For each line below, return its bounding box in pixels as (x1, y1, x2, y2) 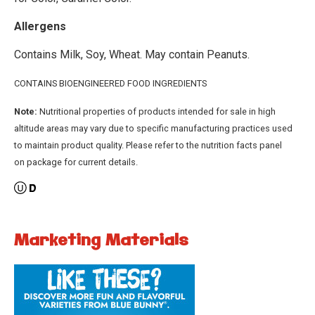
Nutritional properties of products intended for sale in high (37, 106, 276, 117)
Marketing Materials (14, 230, 188, 252)
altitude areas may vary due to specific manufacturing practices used (14, 123, 292, 134)
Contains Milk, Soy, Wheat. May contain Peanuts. (14, 48, 250, 62)
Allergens (14, 20, 66, 34)
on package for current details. (14, 157, 138, 168)
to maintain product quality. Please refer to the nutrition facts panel (14, 140, 282, 151)
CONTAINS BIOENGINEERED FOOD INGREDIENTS (14, 78, 207, 89)
